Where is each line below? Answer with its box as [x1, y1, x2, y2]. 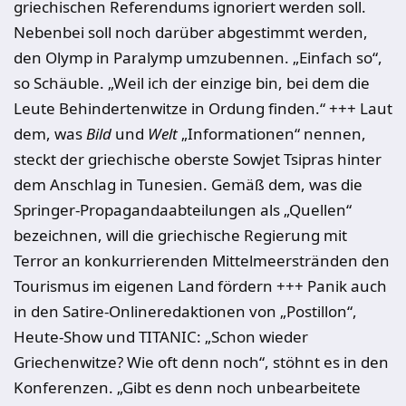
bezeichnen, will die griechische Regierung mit [14, 225, 347, 246]
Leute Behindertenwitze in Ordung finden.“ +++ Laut [14, 98, 392, 119]
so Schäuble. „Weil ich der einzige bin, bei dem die [14, 72, 370, 93]
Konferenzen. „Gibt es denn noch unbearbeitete [14, 377, 361, 398]
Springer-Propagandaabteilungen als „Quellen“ [14, 199, 352, 220]
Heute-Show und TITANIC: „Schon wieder [14, 326, 308, 347]
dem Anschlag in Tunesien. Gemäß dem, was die [14, 174, 362, 195]
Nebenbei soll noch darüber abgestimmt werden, [14, 22, 368, 43]
